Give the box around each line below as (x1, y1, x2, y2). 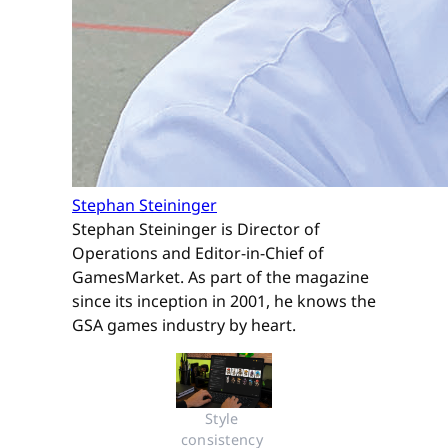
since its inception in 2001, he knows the (72, 290, 376, 313)
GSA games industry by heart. (72, 314, 296, 337)
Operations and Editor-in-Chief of (72, 242, 324, 265)
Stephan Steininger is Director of (72, 218, 320, 241)
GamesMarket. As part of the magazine (72, 266, 369, 289)
